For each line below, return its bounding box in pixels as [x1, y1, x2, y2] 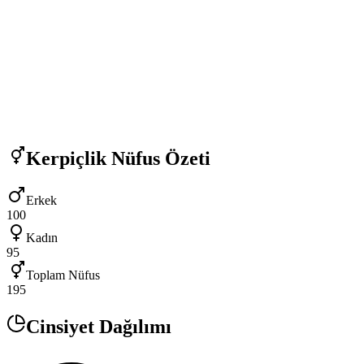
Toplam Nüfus [26, 268, 100, 283]
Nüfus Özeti [106, 147, 210, 169]
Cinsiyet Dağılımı [26, 316, 171, 338]
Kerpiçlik [26, 147, 106, 169]
